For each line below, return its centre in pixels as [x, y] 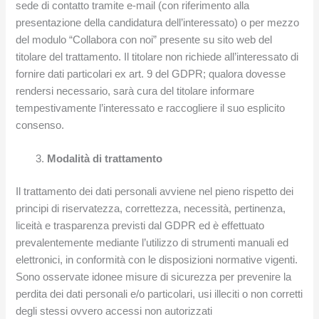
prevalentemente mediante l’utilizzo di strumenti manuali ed [152, 243]
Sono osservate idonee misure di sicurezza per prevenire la [154, 277]
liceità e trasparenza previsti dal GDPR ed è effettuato [140, 226]
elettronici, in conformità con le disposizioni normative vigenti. [157, 260]
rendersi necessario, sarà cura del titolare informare [135, 91]
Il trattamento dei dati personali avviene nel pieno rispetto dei [155, 192]
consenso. [40, 125]
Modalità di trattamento [105, 159]
